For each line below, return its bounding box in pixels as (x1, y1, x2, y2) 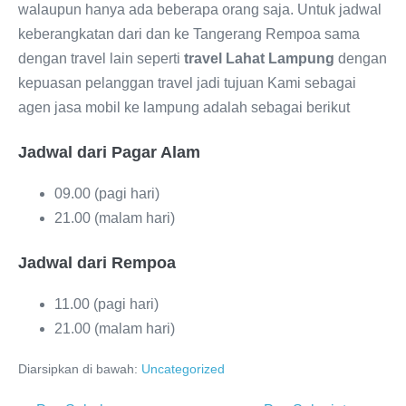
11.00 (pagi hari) (54, 296, 159, 312)
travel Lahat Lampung (184, 51, 334, 66)
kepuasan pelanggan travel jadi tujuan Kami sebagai (18, 75, 356, 91)
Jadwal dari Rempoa (18, 254, 176, 272)
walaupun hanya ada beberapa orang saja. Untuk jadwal (18, 2, 382, 17)
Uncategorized (141, 362, 225, 376)
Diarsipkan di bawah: (18, 362, 138, 376)
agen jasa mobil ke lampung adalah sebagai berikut (18, 100, 350, 115)
